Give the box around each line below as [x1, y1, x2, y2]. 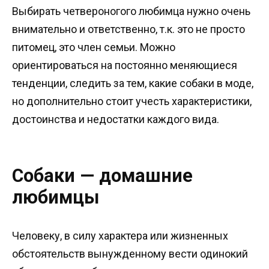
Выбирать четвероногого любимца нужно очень [12, 5, 250, 17]
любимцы [12, 187, 99, 208]
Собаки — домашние [12, 165, 193, 187]
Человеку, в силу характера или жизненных [12, 229, 228, 242]
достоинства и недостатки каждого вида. [12, 113, 219, 125]
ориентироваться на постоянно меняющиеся [12, 59, 237, 71]
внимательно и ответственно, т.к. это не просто [12, 23, 245, 35]
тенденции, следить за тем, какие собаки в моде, [12, 77, 253, 89]
